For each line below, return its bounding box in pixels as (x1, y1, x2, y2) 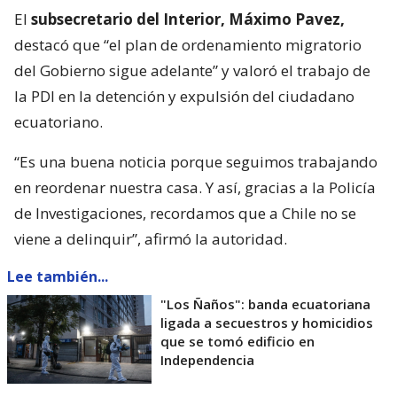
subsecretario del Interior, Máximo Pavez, (31, 8, 345, 29)
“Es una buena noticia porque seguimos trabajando (14, 151, 378, 172)
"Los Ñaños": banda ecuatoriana (160, 294, 370, 313)
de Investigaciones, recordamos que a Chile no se (14, 202, 356, 223)
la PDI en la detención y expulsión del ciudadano (14, 85, 354, 106)
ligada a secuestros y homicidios (160, 313, 373, 331)
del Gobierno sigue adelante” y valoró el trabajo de (14, 59, 370, 81)
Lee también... (7, 266, 108, 286)
